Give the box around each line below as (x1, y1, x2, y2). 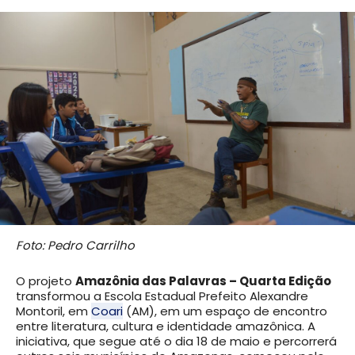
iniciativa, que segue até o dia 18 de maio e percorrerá (16, 333, 337, 350)
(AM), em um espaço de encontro (123, 303, 327, 320)
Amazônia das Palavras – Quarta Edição (75, 273, 331, 290)
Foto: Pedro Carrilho (16, 237, 135, 254)
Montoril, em (16, 303, 91, 320)
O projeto (16, 273, 75, 290)
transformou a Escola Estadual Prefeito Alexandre (16, 288, 308, 305)
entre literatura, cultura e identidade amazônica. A (16, 318, 315, 335)
